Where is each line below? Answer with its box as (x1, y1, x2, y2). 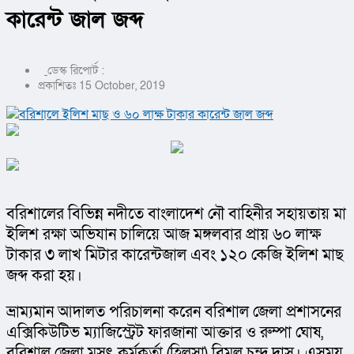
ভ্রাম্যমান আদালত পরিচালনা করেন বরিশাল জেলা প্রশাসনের (6, 302, 341, 323)
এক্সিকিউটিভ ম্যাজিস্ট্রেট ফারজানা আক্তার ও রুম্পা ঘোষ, (6, 322, 323, 344)
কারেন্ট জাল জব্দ (6, 6, 144, 36)
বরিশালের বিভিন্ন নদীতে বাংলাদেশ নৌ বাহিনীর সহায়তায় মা (6, 204, 346, 225)
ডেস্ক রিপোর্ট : (47, 62, 104, 79)
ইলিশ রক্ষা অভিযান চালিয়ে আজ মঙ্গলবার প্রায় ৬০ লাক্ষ (6, 224, 321, 246)
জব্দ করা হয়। (6, 265, 82, 287)
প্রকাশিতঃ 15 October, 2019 (38, 78, 165, 94)
